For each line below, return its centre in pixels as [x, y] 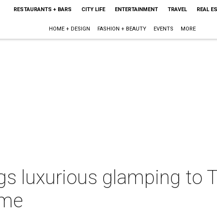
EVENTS [164, 29]
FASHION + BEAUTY [122, 29]
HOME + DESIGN [70, 29]
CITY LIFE [93, 9]
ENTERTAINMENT [136, 9]
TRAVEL [177, 9]
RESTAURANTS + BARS [42, 9]
